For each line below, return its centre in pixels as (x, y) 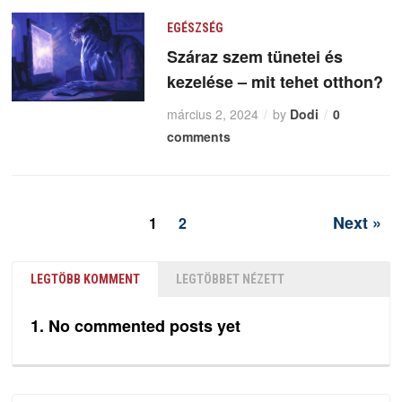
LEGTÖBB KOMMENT (86, 280)
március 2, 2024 (212, 114)
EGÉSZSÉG (195, 28)
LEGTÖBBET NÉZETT (231, 280)
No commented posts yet (145, 326)
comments (198, 137)
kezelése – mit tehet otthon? (275, 82)
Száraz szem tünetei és (254, 57)
